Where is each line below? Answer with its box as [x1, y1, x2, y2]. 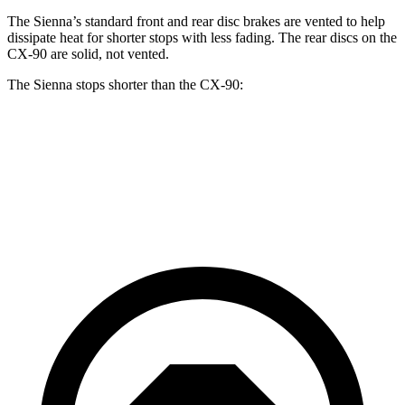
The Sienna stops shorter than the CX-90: [7, 76, 243, 92]
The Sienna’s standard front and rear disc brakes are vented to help [7, 13, 385, 29]
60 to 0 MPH [71, 176, 135, 190]
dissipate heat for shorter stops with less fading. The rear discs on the [7, 29, 397, 45]
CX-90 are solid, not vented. [7, 45, 169, 61]
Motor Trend [270, 176, 334, 190]
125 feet [153, 176, 193, 190]
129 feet [212, 176, 252, 190]
